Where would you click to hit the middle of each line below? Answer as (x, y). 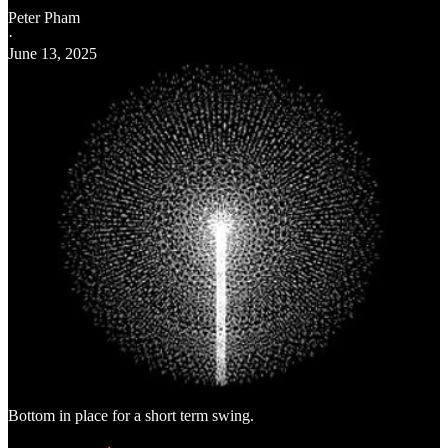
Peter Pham (44, 17)
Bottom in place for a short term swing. (131, 415)
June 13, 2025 (52, 53)
